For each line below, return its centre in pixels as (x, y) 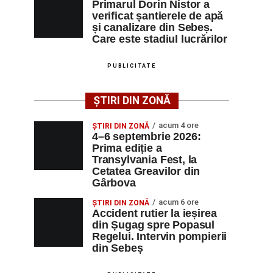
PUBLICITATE (132, 66)
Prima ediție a (127, 148)
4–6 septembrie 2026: (147, 136)
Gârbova (114, 183)
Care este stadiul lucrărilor (160, 39)
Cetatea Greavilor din (146, 171)
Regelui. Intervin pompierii (160, 236)
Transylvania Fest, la (145, 160)
